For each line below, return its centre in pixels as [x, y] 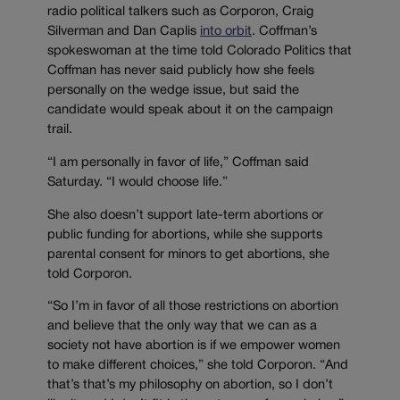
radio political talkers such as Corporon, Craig [180, 12]
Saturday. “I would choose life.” [137, 182]
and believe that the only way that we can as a [182, 327]
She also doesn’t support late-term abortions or [185, 215]
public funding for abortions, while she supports [185, 235]
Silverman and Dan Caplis [124, 32]
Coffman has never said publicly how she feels [181, 71]
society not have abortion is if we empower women [194, 346]
